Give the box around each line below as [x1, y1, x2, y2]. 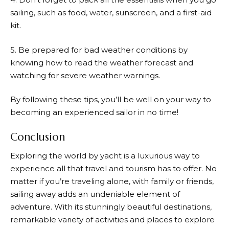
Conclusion [10, 130, 65, 144]
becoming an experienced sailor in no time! [10, 107, 178, 117]
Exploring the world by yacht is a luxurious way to [10, 151, 200, 161]
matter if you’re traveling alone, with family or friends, [10, 176, 214, 186]
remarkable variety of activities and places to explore [10, 215, 215, 224]
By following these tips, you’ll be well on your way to [10, 95, 211, 104]
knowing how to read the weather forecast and [10, 57, 193, 67]
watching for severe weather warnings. [10, 70, 160, 80]
